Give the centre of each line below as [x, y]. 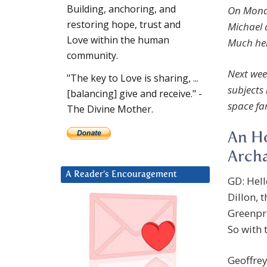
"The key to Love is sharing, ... [133, 78]
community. [92, 56]
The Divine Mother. [110, 109]
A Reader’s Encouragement [121, 175]
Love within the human [118, 40]
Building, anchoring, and [121, 9]
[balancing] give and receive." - [134, 94]
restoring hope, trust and [124, 25]
